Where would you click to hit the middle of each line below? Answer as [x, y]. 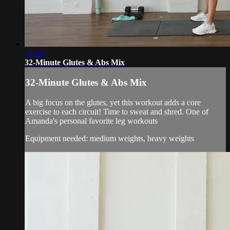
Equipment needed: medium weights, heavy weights [110, 138]
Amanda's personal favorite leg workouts [91, 121]
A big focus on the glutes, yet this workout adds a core [113, 102]
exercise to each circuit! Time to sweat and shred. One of [117, 111]
